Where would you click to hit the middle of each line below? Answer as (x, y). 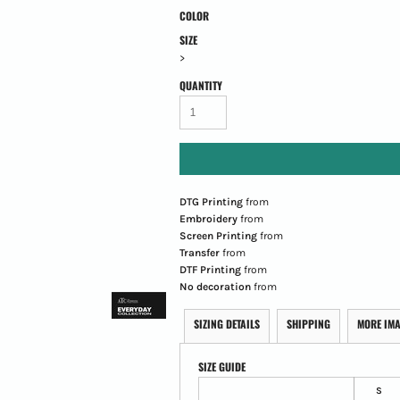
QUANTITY (200, 85)
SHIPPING (308, 323)
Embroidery (208, 218)
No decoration (215, 286)
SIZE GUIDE (221, 366)
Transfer (199, 252)
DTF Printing (210, 269)
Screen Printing (218, 235)
